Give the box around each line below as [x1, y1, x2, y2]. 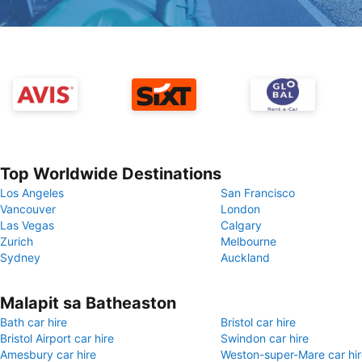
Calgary [221, 218, 262, 232]
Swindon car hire [221, 331, 309, 345]
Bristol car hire [221, 315, 296, 329]
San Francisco [221, 186, 295, 200]
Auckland [221, 250, 270, 264]
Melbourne [221, 234, 276, 248]
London [221, 202, 260, 216]
